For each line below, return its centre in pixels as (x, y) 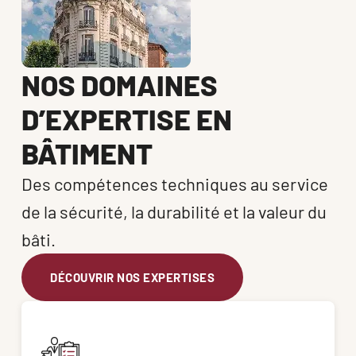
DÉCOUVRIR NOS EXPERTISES (132, 278)
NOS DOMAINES (120, 85)
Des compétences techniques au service (175, 184)
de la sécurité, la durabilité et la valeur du (174, 212)
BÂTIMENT (87, 153)
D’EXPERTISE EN (127, 119)
